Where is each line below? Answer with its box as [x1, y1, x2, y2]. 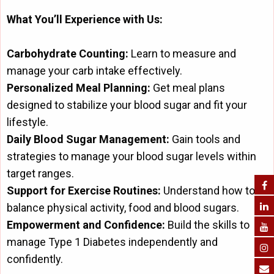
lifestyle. [7, 116, 48, 129]
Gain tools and [169, 133, 240, 146]
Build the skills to [165, 218, 250, 232]
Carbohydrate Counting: [7, 47, 128, 61]
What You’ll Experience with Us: [7, 13, 163, 26]
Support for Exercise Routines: [7, 184, 161, 198]
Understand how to [161, 184, 255, 198]
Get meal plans [150, 81, 225, 95]
